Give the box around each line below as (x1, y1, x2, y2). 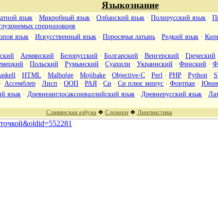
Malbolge (48, 71, 73, 79)
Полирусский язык (151, 13, 206, 21)
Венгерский (145, 51, 179, 59)
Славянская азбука (46, 108, 96, 116)
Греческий (185, 51, 216, 59)
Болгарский (104, 51, 138, 59)
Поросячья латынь (103, 32, 155, 40)
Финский (179, 59, 206, 68)
